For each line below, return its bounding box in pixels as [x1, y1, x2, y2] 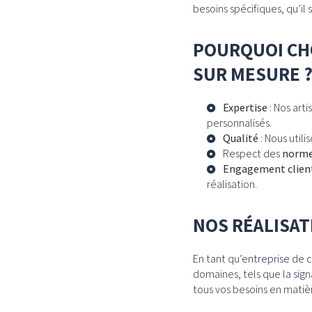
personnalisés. [207, 115, 272, 130]
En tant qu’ [193, 251, 242, 266]
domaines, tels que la [193, 266, 293, 281]
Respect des [223, 146, 282, 161]
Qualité [223, 130, 258, 146]
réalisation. [207, 176, 257, 192]
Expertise [223, 100, 267, 115]
